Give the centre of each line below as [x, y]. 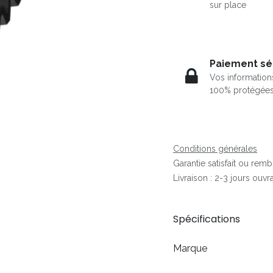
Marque [190, 248]
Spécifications [207, 219]
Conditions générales [215, 148]
